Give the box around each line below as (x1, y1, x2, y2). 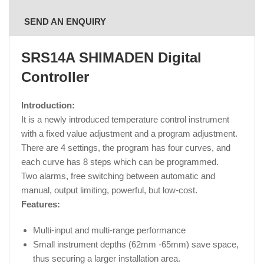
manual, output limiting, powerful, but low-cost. (21, 185, 197, 195)
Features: (21, 199, 60, 209)
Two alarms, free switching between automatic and (21, 171, 215, 181)
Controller (21, 69, 89, 85)
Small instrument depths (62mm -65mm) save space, (33, 239, 239, 249)
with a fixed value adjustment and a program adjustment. (21, 128, 237, 138)
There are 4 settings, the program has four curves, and (21, 143, 230, 153)
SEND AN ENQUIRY (24, 16, 106, 27)
